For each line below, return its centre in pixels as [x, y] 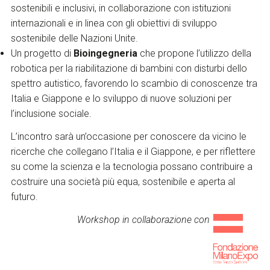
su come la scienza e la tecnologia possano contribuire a [131, 166]
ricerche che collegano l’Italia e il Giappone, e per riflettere [133, 151]
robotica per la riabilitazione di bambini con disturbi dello [129, 69]
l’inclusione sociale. [51, 114]
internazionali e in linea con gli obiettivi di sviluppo [114, 24]
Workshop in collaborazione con [145, 219]
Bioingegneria [105, 54]
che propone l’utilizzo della [194, 54]
